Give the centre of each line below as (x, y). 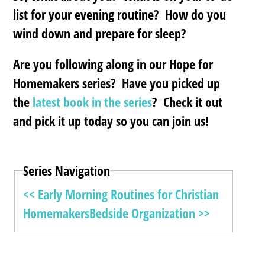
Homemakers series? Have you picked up (117, 83)
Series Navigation (67, 171)
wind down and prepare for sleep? (100, 33)
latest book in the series (91, 102)
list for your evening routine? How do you (120, 14)
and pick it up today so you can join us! (111, 121)
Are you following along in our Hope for (113, 64)
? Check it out (188, 102)
